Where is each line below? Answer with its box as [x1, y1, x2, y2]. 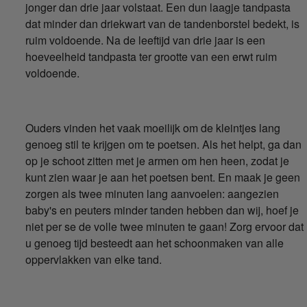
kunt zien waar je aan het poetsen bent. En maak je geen [25, 169, 301, 186]
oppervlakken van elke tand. [25, 251, 162, 268]
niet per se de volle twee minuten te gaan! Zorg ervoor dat [25, 219, 304, 235]
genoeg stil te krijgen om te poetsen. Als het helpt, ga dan [25, 136, 302, 153]
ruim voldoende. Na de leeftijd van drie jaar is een [25, 32, 266, 49]
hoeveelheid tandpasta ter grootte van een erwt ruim [25, 49, 278, 65]
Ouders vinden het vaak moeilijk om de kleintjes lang [25, 120, 281, 136]
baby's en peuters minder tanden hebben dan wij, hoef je [25, 202, 299, 219]
